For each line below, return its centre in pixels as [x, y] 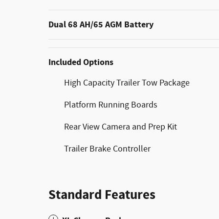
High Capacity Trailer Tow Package [127, 83]
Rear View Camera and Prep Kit [120, 127]
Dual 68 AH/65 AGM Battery [101, 24]
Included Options [81, 62]
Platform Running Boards [111, 105]
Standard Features [102, 195]
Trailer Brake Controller [107, 149]
